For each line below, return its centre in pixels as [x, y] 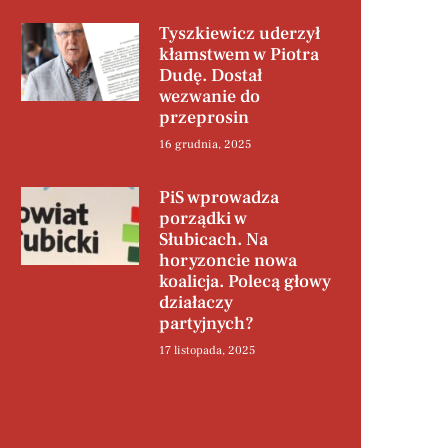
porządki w [202, 219]
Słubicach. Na [213, 240]
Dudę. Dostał [210, 76]
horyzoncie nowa [227, 261]
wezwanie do [209, 97]
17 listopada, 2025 [206, 351]
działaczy [195, 303]
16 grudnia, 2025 [204, 145]
